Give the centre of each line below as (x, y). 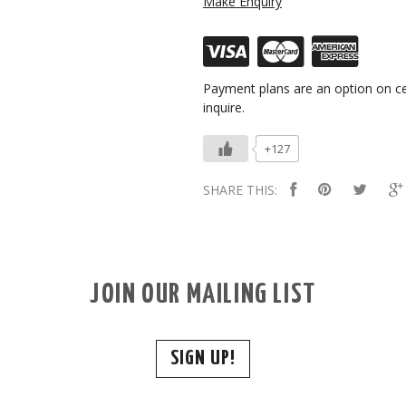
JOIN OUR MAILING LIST (203, 294)
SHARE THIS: (240, 189)
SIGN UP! (203, 358)
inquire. (224, 107)
